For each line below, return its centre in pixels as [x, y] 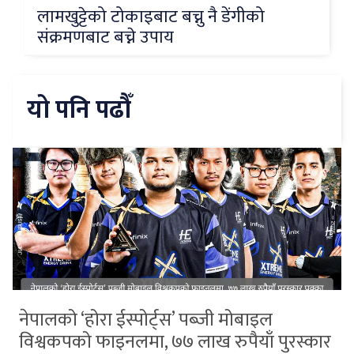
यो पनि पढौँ [79, 111]
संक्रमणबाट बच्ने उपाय [105, 38]
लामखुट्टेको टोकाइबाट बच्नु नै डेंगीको [151, 17]
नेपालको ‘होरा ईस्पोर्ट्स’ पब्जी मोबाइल [146, 320]
